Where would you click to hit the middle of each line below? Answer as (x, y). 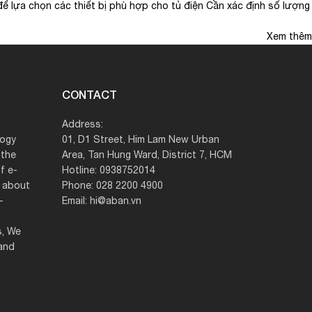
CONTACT (89, 94)
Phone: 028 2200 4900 (112, 186)
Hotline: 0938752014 (108, 171)
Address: (82, 125)
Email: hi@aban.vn (101, 201)
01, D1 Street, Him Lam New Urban (140, 140)
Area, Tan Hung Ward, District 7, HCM (147, 155)
